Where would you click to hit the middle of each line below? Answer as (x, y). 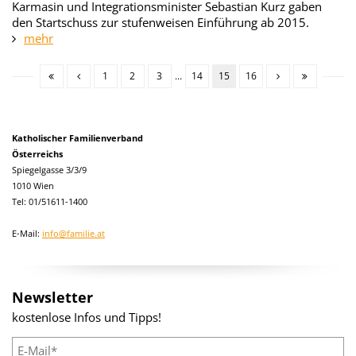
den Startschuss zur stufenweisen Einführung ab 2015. (161, 22)
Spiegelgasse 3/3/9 (49, 170)
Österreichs (37, 154)
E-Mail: (27, 233)
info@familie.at (74, 233)
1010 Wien (33, 186)
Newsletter (52, 297)
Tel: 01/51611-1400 (50, 201)
